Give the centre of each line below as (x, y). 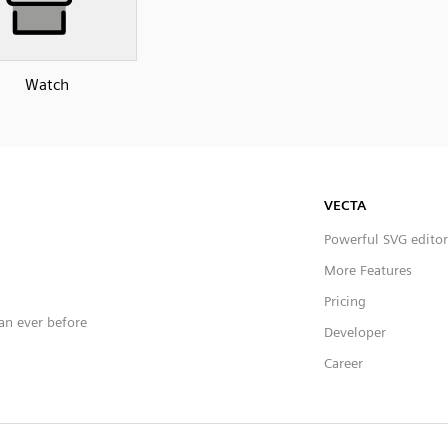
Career (343, 362)
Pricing (345, 300)
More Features (368, 269)
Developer (355, 331)
